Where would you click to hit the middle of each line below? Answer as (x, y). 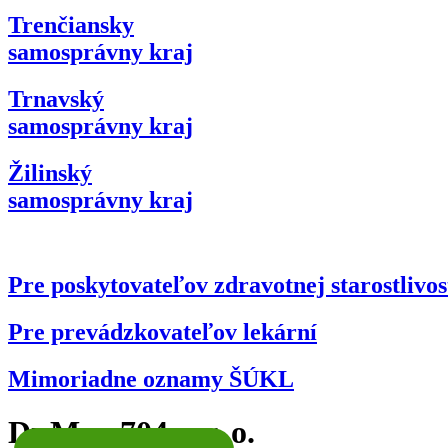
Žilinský (50, 173)
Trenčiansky (71, 25)
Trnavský (56, 99)
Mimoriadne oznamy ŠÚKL (151, 378)
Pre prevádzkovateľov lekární (162, 331)
